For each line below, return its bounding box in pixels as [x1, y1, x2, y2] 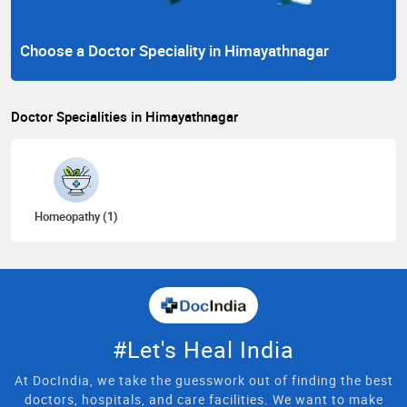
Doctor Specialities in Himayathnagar [11, 107, 238, 126]
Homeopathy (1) [34, 208, 118, 225]
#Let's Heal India [113, 334, 294, 365]
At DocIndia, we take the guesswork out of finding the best [14, 372, 393, 390]
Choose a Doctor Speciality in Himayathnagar [20, 40, 329, 62]
